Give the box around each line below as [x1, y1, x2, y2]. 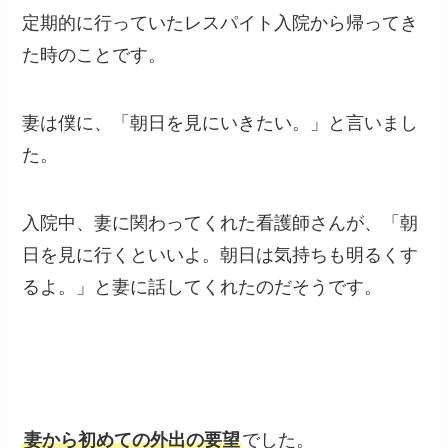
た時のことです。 [22, 45, 167, 65]
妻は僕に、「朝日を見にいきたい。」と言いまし [22, 112, 419, 133]
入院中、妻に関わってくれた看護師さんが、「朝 [22, 212, 419, 233]
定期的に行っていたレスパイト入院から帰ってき [22, 13, 419, 33]
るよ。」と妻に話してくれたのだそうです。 [22, 276, 383, 297]
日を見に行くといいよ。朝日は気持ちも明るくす [22, 244, 419, 265]
